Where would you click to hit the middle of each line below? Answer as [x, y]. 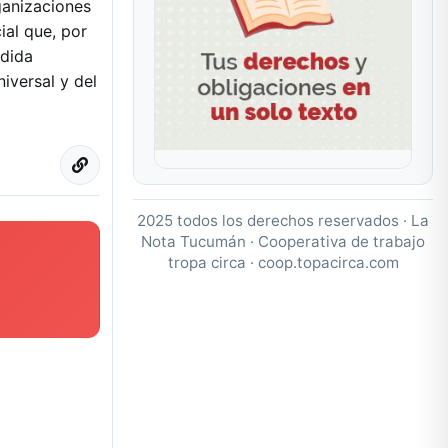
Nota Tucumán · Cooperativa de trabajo [283, 241]
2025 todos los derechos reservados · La [283, 220]
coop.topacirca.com [328, 262]
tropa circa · [212, 262]
